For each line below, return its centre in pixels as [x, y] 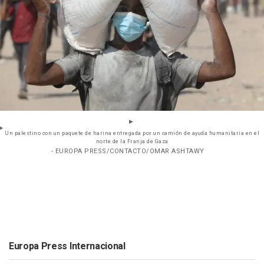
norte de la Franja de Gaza [132, 142]
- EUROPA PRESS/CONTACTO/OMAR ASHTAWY [128, 151]
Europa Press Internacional [67, 247]
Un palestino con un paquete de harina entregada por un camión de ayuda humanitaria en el [132, 134]
